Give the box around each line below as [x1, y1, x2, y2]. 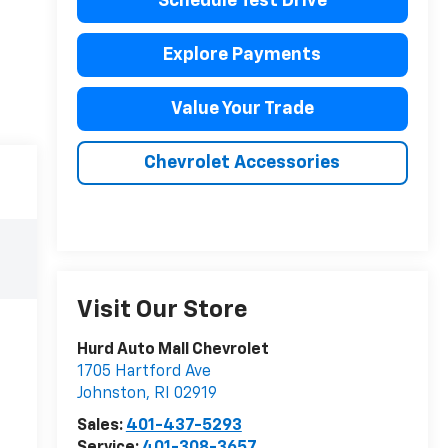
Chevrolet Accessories [144, 154, 341, 173]
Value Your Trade [170, 100, 314, 119]
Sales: [76, 418, 126, 435]
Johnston [76, 386, 146, 403]
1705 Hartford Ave [76, 364, 211, 381]
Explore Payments [163, 46, 322, 65]
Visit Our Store [76, 298, 248, 323]
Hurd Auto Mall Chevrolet [76, 342, 269, 359]
